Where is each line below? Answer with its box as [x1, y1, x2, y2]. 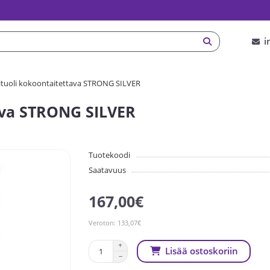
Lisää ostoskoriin [165, 245, 238, 258]
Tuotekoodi [89, 149, 131, 160]
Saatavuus [89, 164, 127, 175]
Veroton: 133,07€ [89, 218, 142, 227]
